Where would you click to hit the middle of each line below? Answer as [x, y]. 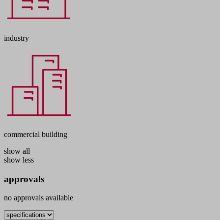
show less [19, 160]
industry [16, 38]
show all [17, 151]
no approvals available [39, 198]
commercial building [36, 134]
